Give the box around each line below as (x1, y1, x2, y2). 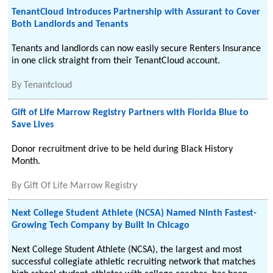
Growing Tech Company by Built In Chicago (12, 221, 190, 230)
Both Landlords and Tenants (12, 19, 129, 29)
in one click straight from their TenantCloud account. (12, 56, 221, 66)
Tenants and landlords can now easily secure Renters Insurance (12, 44, 261, 54)
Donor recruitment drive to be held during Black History (12, 144, 233, 154)
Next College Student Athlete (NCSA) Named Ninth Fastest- (12, 208, 257, 218)
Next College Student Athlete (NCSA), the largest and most (12, 245, 243, 255)
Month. (12, 157, 41, 166)
